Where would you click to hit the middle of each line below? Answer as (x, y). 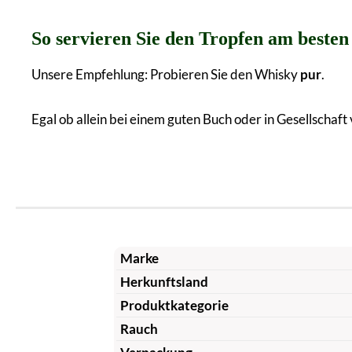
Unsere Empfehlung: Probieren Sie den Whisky (166, 74)
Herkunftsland (164, 281)
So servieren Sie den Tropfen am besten (190, 38)
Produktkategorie (174, 305)
